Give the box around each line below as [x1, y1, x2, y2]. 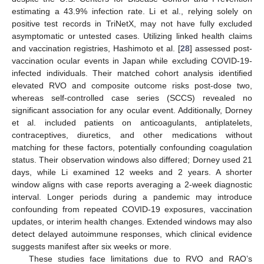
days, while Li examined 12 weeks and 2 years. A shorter [12, 167, 252, 177]
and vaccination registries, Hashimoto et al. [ [12, 43, 180, 53]
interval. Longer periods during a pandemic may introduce [12, 192, 252, 202]
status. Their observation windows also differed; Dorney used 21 [12, 154, 252, 164]
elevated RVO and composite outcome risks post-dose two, [12, 80, 252, 90]
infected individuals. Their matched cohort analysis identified [12, 68, 252, 78]
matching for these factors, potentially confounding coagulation [12, 142, 252, 152]
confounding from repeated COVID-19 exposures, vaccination [12, 204, 252, 214]
